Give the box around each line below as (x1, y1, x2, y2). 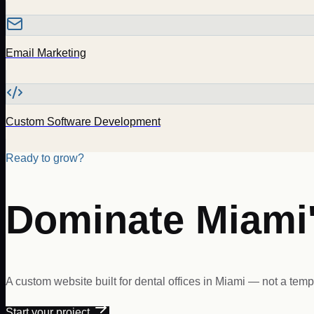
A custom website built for (6, 275, 135, 287)
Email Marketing (6, 46, 86, 59)
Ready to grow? (6, 151, 84, 164)
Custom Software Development (6, 115, 161, 128)
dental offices (135, 275, 200, 287)
